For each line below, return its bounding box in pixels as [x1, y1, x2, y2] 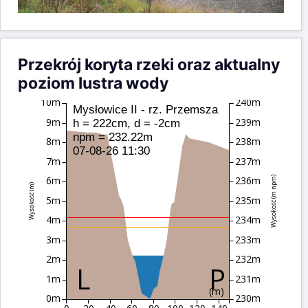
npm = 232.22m [73, 131, 153, 144]
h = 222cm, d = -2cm [73, 117, 180, 131]
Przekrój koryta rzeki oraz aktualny [18, 55, 280, 75]
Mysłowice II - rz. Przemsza [73, 103, 219, 117]
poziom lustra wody [18, 74, 168, 93]
